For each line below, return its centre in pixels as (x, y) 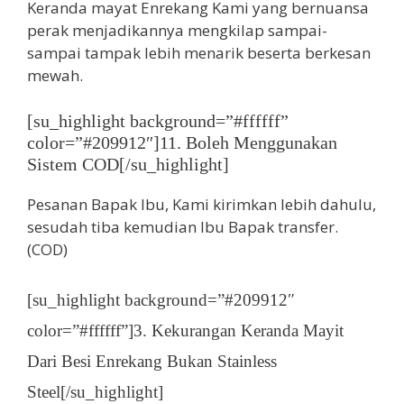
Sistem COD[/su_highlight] (128, 164)
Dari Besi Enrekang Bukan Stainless (152, 362)
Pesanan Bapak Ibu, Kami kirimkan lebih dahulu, (202, 204)
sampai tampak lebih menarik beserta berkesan (199, 53)
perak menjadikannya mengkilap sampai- (177, 31)
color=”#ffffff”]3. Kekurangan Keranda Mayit (185, 331)
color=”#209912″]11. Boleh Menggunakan (182, 142)
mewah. (55, 76)
